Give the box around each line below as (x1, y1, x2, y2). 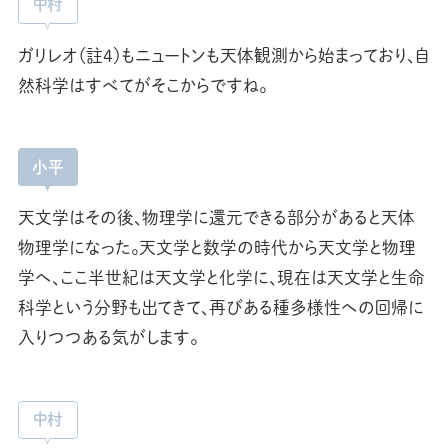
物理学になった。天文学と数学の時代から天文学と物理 (17, 235, 416, 259)
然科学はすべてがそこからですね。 (17, 73, 267, 97)
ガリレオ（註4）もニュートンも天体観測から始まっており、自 (17, 43, 429, 67)
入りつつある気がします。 (17, 325, 198, 349)
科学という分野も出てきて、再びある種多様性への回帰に (17, 295, 424, 319)
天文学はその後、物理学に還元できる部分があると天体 (17, 205, 415, 229)
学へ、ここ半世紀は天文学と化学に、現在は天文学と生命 (17, 265, 425, 289)
